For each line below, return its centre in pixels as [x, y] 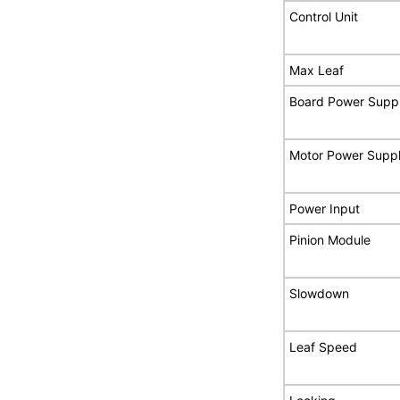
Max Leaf [317, 70]
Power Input [325, 208]
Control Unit [324, 16]
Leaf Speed [324, 346]
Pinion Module [330, 239]
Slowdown [320, 293]
